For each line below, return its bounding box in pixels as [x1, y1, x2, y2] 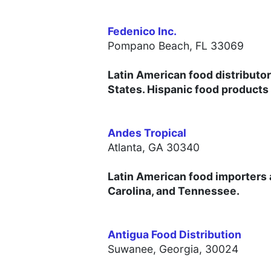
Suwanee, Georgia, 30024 [108, 243, 238, 256]
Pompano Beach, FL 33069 [108, 39, 244, 53]
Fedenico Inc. [108, 25, 177, 38]
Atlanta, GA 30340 [108, 141, 200, 154]
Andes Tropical [108, 126, 186, 140]
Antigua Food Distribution [108, 228, 241, 241]
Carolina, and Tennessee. [108, 184, 240, 198]
